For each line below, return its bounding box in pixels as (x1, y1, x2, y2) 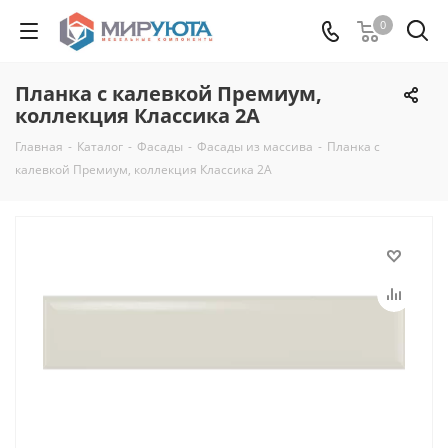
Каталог (77, 138, 123, 155)
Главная (15, 138, 63, 155)
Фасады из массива (197, 138, 313, 155)
